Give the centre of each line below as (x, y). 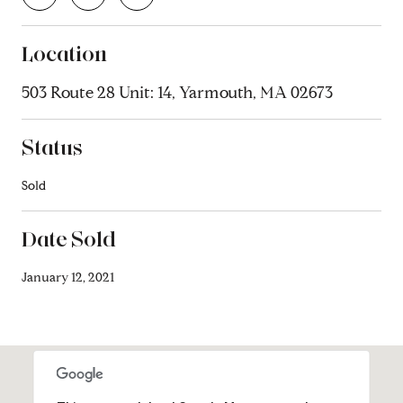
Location (64, 53)
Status (52, 147)
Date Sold (69, 238)
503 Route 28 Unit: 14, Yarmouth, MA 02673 (177, 92)
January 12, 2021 (68, 277)
